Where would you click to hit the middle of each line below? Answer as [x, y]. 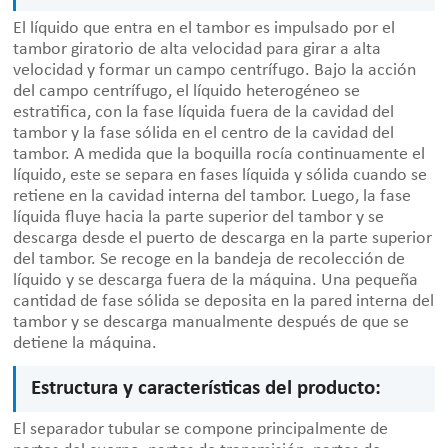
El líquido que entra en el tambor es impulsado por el [204, 29]
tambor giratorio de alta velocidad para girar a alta [197, 50]
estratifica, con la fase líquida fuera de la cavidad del [204, 113]
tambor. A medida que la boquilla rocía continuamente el [219, 155]
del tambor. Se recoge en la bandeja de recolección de [209, 260]
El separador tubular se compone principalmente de [201, 430]
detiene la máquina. [85, 344]
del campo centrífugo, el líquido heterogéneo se [187, 92]
